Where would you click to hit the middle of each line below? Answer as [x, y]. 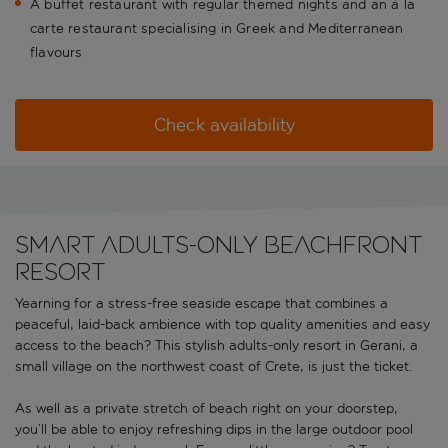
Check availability [224, 125]
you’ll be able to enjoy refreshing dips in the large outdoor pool [214, 430]
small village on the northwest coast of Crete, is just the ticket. [214, 367]
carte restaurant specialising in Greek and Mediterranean [217, 29]
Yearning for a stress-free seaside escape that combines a [201, 304]
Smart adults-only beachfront [218, 245]
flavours [56, 53]
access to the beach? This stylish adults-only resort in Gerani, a [216, 346]
